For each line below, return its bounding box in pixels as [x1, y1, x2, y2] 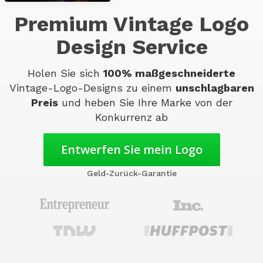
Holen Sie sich [28, 67, 103, 79]
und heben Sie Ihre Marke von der [58, 96, 232, 109]
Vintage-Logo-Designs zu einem [9, 82, 176, 94]
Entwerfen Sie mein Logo [60, 141, 203, 157]
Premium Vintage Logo [14, 12, 249, 36]
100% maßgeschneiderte [103, 67, 235, 79]
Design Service [55, 35, 208, 59]
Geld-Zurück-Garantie [86, 168, 177, 178]
